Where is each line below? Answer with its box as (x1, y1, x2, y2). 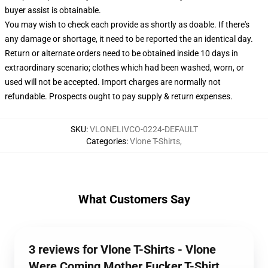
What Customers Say (78, 191, 190, 206)
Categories (86, 136, 126, 146)
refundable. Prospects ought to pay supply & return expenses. (5, 91, 233, 101)
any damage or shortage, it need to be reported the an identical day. (5, 33, 253, 44)
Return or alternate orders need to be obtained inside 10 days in (5, 48, 238, 58)
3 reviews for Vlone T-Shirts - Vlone (29, 242, 216, 257)
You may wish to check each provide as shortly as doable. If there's (5, 19, 249, 29)
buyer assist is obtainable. (5, 5, 101, 15)
